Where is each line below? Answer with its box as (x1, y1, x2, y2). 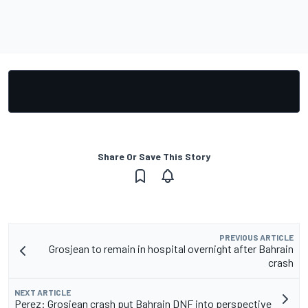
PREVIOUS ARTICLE (219, 232, 294, 242)
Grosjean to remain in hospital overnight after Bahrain (49, 241, 294, 255)
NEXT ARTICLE (14, 287, 71, 297)
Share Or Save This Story (98, 150, 210, 162)
